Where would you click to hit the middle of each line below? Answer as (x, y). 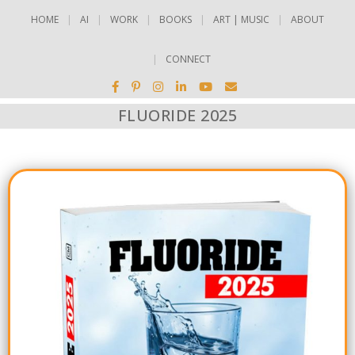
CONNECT (188, 59)
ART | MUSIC (241, 19)
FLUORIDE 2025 (177, 115)
